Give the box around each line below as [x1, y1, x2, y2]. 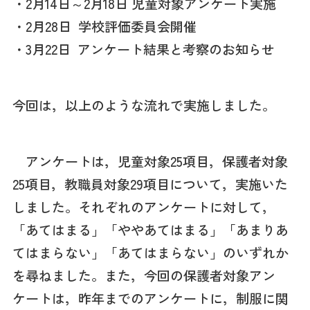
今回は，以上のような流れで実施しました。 [12, 95, 275, 116]
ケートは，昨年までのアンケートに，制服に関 [12, 288, 289, 308]
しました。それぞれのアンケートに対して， [12, 197, 275, 217]
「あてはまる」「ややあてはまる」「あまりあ [12, 219, 289, 239]
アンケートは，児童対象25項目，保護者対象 [12, 151, 288, 171]
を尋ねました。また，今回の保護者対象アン [12, 265, 275, 285]
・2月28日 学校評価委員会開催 [12, 17, 197, 37]
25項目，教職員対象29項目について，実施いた [12, 174, 288, 194]
